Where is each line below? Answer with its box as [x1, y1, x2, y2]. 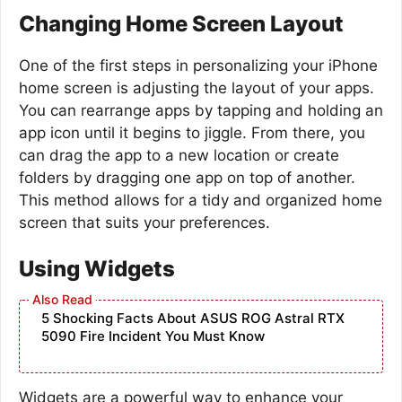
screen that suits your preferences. [19, 213, 270, 232]
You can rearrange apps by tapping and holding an [19, 100, 383, 119]
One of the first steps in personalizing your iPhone [19, 56, 378, 74]
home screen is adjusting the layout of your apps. [19, 78, 374, 97]
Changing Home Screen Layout [19, 10, 344, 37]
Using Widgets [19, 256, 175, 283]
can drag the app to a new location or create [19, 145, 339, 164]
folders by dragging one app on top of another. [19, 168, 355, 187]
